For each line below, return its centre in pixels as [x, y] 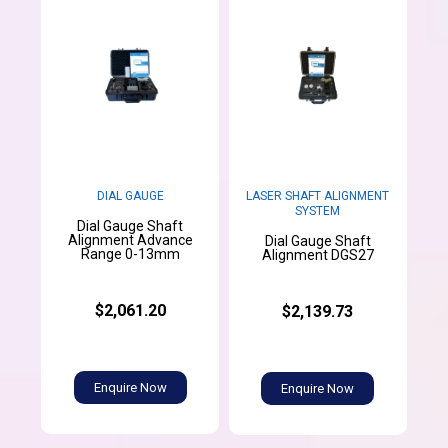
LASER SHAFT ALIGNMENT [318, 196]
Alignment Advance [130, 240]
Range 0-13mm [130, 254]
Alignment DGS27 [317, 255]
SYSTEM [318, 211]
